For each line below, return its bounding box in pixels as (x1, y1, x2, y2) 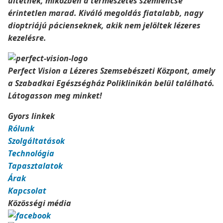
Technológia (8, 148, 54, 159)
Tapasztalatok (8, 160, 63, 171)
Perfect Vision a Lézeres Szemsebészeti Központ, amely (8, 65, 215, 76)
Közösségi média (8, 198, 71, 209)
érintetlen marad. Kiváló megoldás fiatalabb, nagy (8, 7, 203, 18)
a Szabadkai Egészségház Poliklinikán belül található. (8, 78, 215, 89)
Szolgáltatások (8, 135, 65, 146)
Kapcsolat (8, 185, 46, 196)
